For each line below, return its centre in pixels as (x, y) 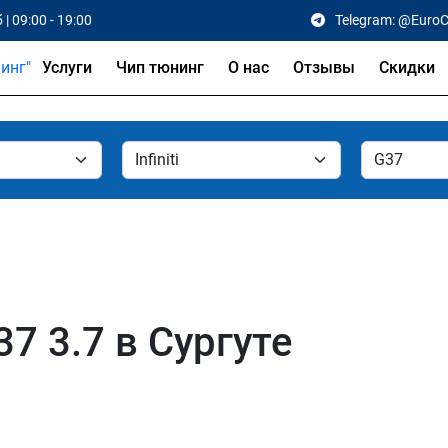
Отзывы (324, 67)
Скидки (407, 67)
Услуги (67, 67)
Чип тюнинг (160, 67)
